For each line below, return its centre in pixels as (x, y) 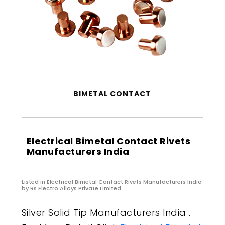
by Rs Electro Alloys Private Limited (71, 189)
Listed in (34, 182)
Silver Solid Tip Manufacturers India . (106, 213)
